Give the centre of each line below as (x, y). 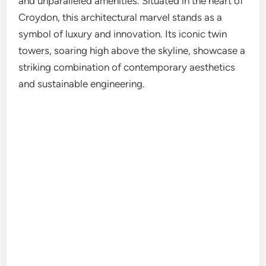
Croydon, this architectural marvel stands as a (121, 17)
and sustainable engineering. (82, 84)
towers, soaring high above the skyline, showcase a (132, 50)
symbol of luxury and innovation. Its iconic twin (123, 34)
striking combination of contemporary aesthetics (127, 67)
